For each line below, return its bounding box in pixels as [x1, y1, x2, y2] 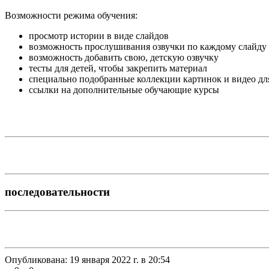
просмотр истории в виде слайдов [29, 30, 169, 41]
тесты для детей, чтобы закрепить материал [29, 62, 207, 73]
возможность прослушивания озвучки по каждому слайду [29, 41, 267, 52]
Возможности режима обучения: [5, 10, 138, 20]
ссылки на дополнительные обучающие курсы [29, 84, 219, 95]
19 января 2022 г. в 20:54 [67, 255, 170, 265]
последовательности [5, 186, 110, 199]
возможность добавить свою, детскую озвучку [29, 52, 219, 62]
